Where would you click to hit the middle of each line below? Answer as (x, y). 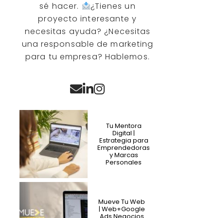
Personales (124, 162)
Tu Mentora (124, 126)
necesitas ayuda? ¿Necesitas (88, 31)
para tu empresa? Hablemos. (88, 57)
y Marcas (124, 155)
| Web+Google (122, 209)
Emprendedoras (124, 148)
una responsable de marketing (88, 44)
